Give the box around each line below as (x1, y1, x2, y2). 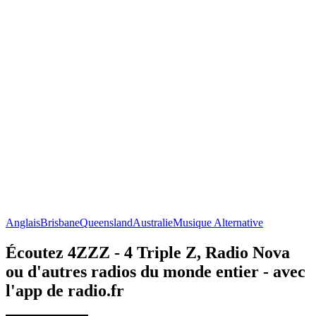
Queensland (80, 216, 133, 229)
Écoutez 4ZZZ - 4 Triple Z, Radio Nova (6, 243, 290, 262)
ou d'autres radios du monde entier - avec (6, 262, 305, 281)
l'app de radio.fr (6, 281, 124, 300)
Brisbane (40, 216, 80, 229)
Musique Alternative (173, 216, 263, 229)
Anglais (6, 216, 40, 229)
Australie (133, 216, 173, 229)
